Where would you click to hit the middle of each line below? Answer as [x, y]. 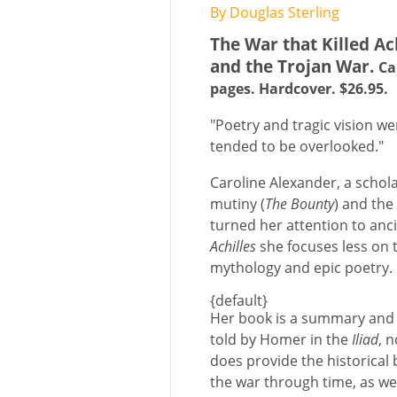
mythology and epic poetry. [301, 268]
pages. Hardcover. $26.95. [299, 89]
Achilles [233, 246]
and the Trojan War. [294, 66]
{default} [239, 300]
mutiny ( [237, 204]
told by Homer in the [281, 339]
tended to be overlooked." [297, 146]
